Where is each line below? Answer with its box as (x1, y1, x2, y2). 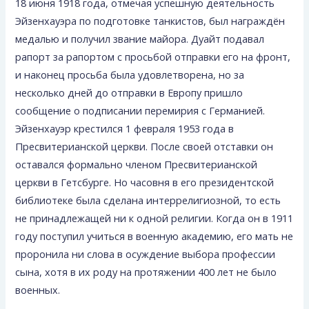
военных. (15, 282, 61, 297)
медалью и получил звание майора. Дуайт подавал (15, 31, 265, 46)
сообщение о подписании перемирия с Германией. (15, 103, 266, 117)
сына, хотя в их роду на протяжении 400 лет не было (15, 264, 277, 279)
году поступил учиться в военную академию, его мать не (15, 228, 294, 243)
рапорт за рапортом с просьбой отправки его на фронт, (15, 49, 291, 63)
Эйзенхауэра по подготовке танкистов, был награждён (15, 13, 286, 28)
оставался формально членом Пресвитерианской (15, 157, 258, 171)
